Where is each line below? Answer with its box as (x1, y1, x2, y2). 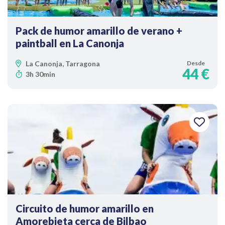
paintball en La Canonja (16, 37, 124, 49)
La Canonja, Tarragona (26, 59, 100, 68)
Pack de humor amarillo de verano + (16, 25, 182, 37)
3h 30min (26, 70, 55, 78)
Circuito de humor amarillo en (16, 202, 154, 214)
